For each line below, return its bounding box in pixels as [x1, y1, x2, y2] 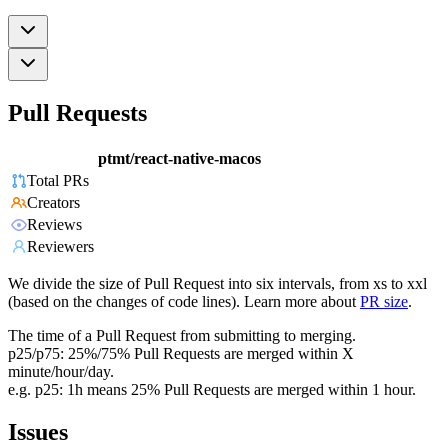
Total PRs [27, 172, 89, 190]
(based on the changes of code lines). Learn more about [8, 293, 356, 311]
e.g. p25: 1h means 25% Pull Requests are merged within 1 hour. [8, 381, 416, 399]
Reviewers [27, 238, 94, 256]
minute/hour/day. [8, 363, 114, 381]
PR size [360, 293, 408, 311]
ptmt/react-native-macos [98, 150, 261, 168]
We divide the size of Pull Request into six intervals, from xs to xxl [8, 275, 427, 293]
